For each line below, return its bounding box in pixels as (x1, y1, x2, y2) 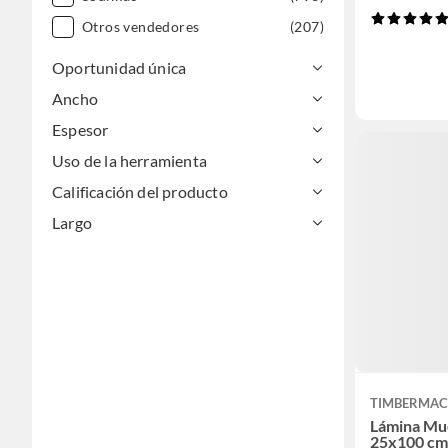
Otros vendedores (82, 18, 200, 35)
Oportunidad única (52, 58, 187, 77)
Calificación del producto (52, 182, 228, 201)
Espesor (52, 120, 109, 139)
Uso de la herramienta (52, 151, 207, 170)
